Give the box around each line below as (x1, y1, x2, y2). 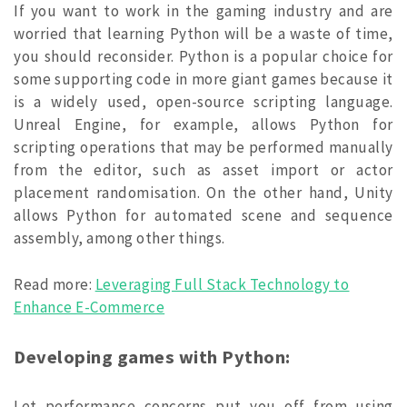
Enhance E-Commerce (14, 296, 165, 317)
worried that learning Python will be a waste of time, (14, 24, 393, 45)
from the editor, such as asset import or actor (14, 160, 393, 181)
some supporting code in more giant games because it (14, 69, 393, 90)
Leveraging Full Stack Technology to (94, 273, 350, 294)
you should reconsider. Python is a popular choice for (14, 46, 393, 67)
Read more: (14, 273, 95, 294)
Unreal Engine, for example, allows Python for (14, 114, 393, 135)
